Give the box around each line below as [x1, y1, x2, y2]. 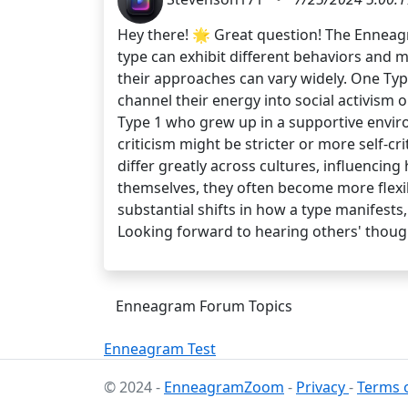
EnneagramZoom [164, 377, 284, 397]
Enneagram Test [104, 338, 216, 359]
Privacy [296, 377, 349, 397]
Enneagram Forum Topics [116, 295, 292, 316]
